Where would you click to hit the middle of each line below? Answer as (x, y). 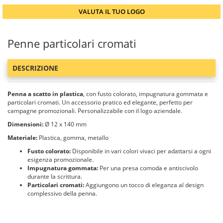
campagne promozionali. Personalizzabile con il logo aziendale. (95, 111)
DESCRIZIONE (35, 68)
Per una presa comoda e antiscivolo (148, 168)
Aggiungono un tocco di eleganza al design (144, 185)
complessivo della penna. (62, 193)
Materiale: (22, 138)
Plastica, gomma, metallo (73, 138)
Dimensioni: (25, 124)
